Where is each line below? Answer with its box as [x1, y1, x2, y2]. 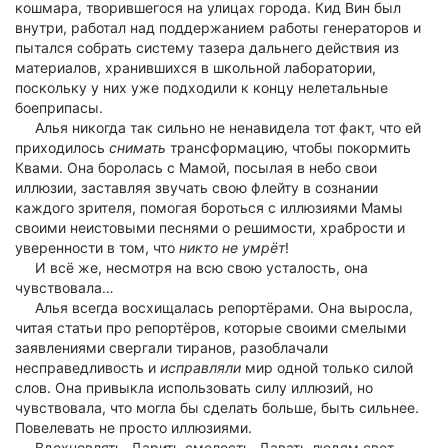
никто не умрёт [179, 239, 285, 256]
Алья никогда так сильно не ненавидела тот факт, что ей [15, 119, 421, 136]
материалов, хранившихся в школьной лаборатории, [15, 59, 376, 76]
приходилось [15, 139, 109, 156]
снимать [109, 139, 166, 156]
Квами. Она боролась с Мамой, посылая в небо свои [15, 159, 377, 176]
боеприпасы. [15, 99, 103, 116]
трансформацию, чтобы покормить [166, 139, 411, 156]
